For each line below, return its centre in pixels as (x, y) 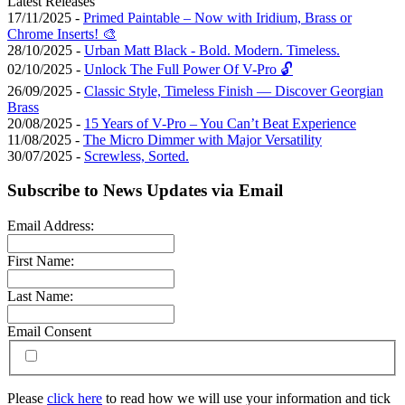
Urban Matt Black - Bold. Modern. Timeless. (212, 50)
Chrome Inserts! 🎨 (62, 33)
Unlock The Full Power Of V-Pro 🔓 (188, 69)
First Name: (41, 261)
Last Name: (40, 297)
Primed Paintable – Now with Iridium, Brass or (217, 17)
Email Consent (49, 332)
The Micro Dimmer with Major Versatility (202, 139)
